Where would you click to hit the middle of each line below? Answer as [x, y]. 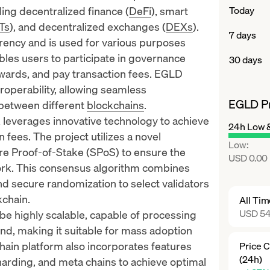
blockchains [115, 105]
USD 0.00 [248, 158]
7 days [243, 35]
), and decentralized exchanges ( [88, 26]
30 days [246, 59]
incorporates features [140, 246]
